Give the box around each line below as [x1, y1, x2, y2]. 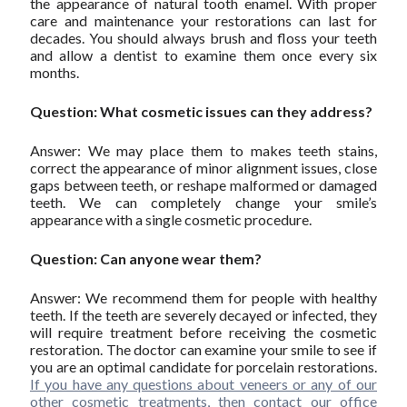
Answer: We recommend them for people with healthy [29, 289, 378, 307]
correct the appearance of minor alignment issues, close [29, 159, 378, 177]
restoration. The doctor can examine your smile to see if [29, 341, 378, 359]
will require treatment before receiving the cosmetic [29, 323, 378, 342]
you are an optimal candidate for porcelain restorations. [29, 358, 378, 376]
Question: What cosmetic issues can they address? [29, 103, 372, 121]
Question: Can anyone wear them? [29, 250, 262, 268]
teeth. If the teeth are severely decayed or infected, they [29, 306, 378, 324]
